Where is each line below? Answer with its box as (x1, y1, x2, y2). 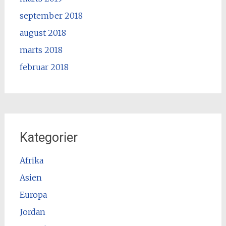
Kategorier (19, 130, 78, 145)
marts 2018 (19, 44, 63, 55)
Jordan (19, 206, 45, 217)
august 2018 (19, 27, 66, 38)
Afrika (19, 155, 43, 165)
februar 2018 (19, 62, 69, 72)
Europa (19, 189, 47, 200)
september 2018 (19, 10, 83, 21)
